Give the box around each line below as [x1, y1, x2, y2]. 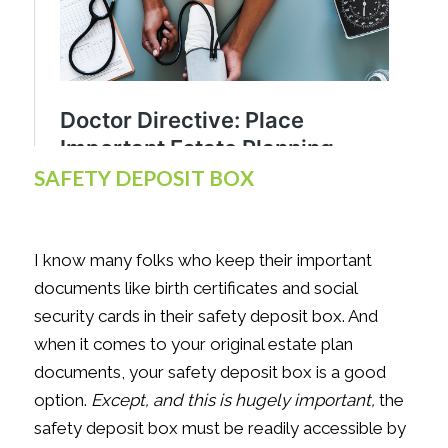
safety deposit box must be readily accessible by [33, 418, 406, 439]
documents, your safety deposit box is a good [33, 362, 386, 383]
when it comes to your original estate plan [33, 334, 353, 355]
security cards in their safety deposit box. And [33, 306, 378, 327]
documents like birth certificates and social [33, 278, 357, 299]
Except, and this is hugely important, [90, 390, 375, 411]
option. [33, 390, 91, 411]
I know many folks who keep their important [33, 250, 372, 271]
